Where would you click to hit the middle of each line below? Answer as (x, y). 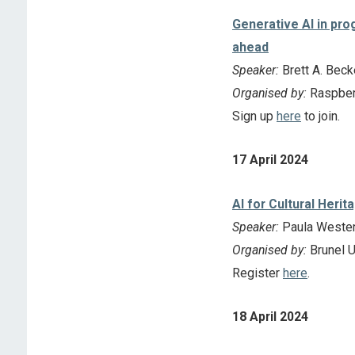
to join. (320, 116)
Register (257, 273)
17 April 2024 (270, 160)
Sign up (254, 116)
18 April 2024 (270, 317)
